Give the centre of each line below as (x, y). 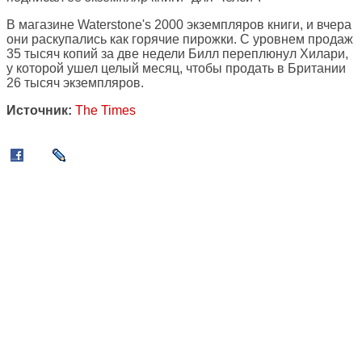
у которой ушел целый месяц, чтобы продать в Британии (176, 69)
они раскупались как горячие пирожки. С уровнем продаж (180, 40)
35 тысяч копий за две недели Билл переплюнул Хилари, (177, 54)
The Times (105, 111)
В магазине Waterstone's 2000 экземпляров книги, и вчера (179, 25)
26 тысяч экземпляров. (75, 83)
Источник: (39, 111)
